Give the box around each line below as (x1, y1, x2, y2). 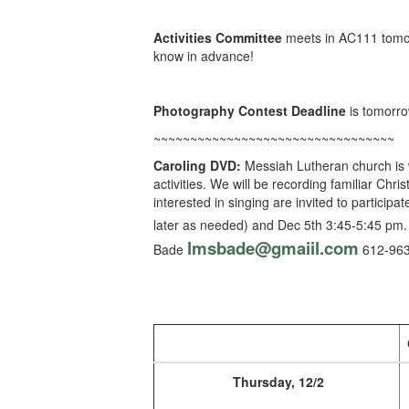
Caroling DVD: (153, 156, 241, 174)
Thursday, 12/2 (229, 372, 324, 391)
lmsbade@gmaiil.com (187, 236, 359, 260)
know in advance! (153, 47, 254, 65)
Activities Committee (153, 28, 282, 47)
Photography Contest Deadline (153, 101, 346, 120)
